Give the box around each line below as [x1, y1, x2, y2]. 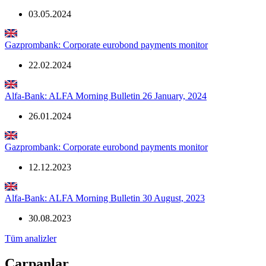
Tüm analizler [5, 233, 56, 243]
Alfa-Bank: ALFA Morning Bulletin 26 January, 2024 [5, 90, 207, 101]
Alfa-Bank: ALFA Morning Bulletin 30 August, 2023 [5, 192, 205, 203]
